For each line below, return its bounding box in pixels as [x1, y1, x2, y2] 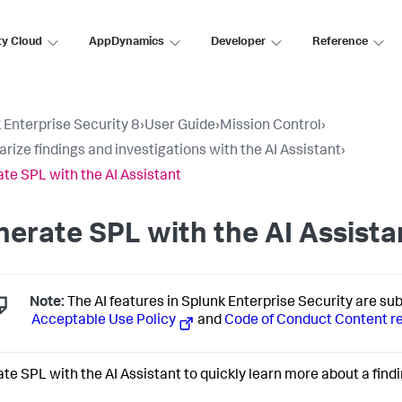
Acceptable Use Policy [31, 314, 176, 329]
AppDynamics [89, 36, 164, 48]
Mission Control [220, 119, 321, 134]
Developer [211, 36, 266, 48]
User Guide [144, 119, 215, 134]
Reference [312, 36, 368, 48]
